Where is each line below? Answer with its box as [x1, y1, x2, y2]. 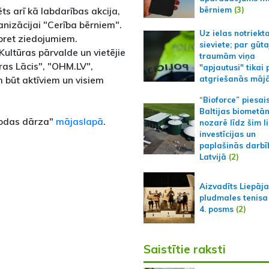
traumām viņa [199, 51, 255, 61]
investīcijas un [199, 129, 256, 139]
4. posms [199, 204, 234, 214]
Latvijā [199, 152, 226, 162]
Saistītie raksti [143, 242, 226, 256]
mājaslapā [56, 115, 103, 127]
